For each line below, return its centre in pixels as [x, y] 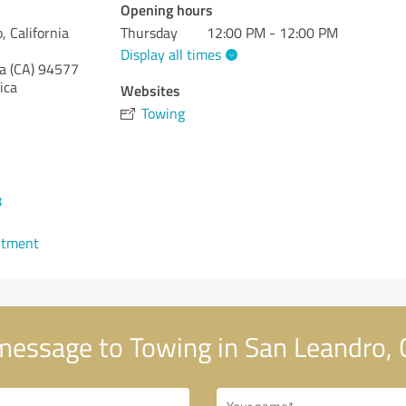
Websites [151, 90]
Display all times [171, 54]
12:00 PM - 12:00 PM [273, 33]
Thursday [150, 33]
